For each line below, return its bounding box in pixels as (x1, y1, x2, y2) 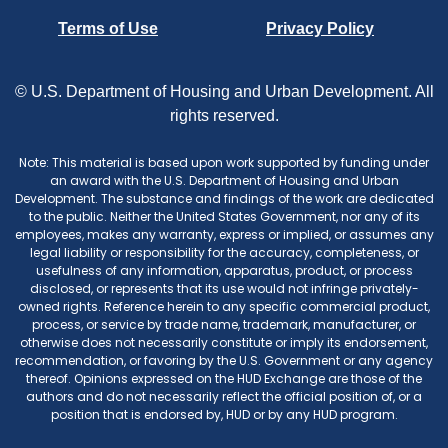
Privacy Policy (266, 20, 374, 38)
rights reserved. (169, 107, 279, 125)
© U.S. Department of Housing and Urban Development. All (14, 83, 434, 101)
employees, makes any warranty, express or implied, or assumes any (14, 226, 434, 244)
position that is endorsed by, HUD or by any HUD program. (50, 406, 398, 424)
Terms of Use (58, 20, 158, 38)
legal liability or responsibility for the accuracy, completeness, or (29, 244, 419, 262)
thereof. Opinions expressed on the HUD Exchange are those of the (26, 370, 422, 388)
